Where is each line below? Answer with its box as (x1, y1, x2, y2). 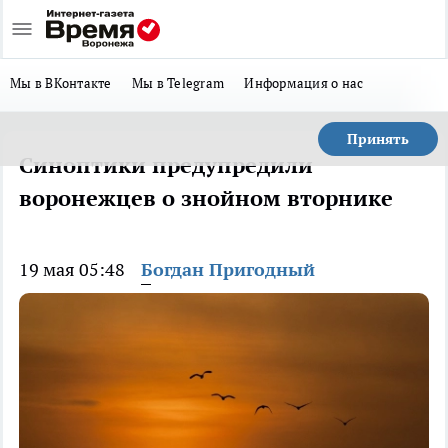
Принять (347, 130, 409, 148)
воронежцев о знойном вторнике (19, 184, 393, 212)
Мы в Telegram (131, 74, 225, 92)
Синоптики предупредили (19, 151, 313, 179)
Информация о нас (244, 74, 364, 92)
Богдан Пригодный (141, 258, 315, 281)
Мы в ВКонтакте (10, 74, 112, 92)
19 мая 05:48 (19, 258, 125, 281)
